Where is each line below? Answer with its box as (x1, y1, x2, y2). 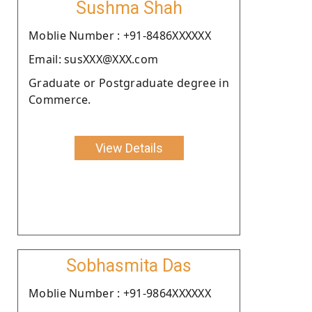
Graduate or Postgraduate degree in (29, 75, 229, 91)
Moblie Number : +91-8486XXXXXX (29, 27, 211, 43)
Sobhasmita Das (66, 255, 192, 276)
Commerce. (29, 91, 91, 107)
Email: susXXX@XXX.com (29, 51, 159, 67)
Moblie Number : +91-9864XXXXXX (29, 285, 211, 301)
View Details (95, 140, 163, 155)
